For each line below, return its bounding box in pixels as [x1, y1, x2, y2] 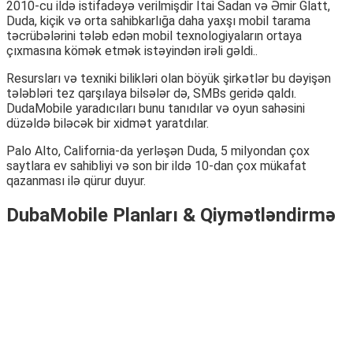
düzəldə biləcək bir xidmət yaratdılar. [6, 115, 209, 131]
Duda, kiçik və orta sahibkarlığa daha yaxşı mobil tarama [6, 13, 310, 28]
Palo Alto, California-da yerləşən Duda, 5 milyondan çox [6, 143, 310, 158]
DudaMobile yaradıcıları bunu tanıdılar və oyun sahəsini [6, 100, 305, 116]
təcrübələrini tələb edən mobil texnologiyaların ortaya [6, 28, 302, 43]
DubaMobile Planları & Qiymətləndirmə [6, 203, 336, 226]
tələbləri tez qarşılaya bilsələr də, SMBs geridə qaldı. [6, 85, 296, 101]
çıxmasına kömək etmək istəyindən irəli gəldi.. [6, 43, 258, 58]
